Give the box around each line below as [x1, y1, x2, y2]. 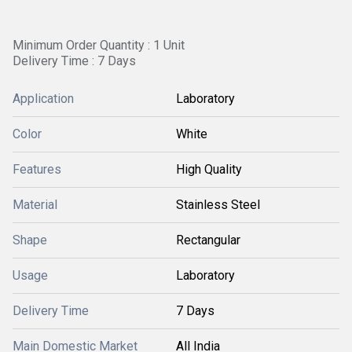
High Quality [176, 162, 242, 177]
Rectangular [176, 233, 240, 247]
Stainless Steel [176, 197, 260, 212]
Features [13, 162, 61, 177]
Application [13, 91, 74, 106]
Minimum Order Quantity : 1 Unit [13, 38, 185, 53]
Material [13, 197, 57, 212]
